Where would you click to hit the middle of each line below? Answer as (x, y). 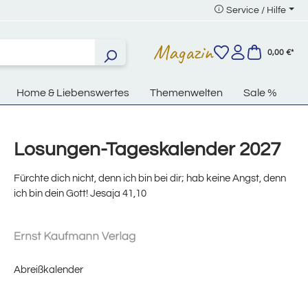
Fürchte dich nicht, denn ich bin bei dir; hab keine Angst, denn (150, 179)
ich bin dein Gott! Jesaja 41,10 (80, 194)
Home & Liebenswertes (73, 93)
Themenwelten (186, 93)
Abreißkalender (48, 270)
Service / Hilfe (256, 10)
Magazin (183, 52)
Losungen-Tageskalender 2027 (147, 150)
